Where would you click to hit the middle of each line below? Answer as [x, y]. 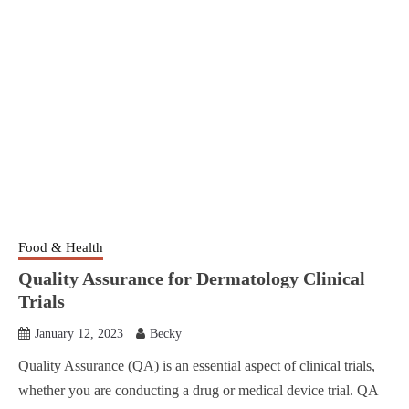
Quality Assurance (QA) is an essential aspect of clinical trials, [197, 365]
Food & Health [61, 247]
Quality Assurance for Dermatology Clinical [192, 278]
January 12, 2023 [79, 333]
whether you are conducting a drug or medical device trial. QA [198, 390]
